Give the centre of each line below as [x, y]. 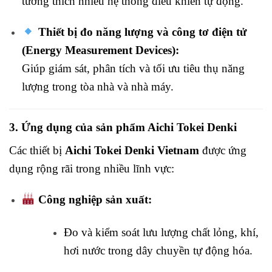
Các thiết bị [37, 150]
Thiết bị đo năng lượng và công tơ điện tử [142, 32]
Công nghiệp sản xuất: [95, 199]
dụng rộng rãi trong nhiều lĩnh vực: [92, 168]
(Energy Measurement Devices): [100, 50]
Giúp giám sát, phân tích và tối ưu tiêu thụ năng [133, 69]
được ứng [223, 150]
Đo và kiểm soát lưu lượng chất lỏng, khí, [161, 232]
